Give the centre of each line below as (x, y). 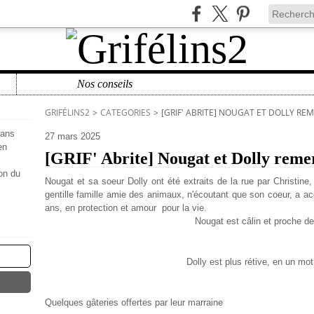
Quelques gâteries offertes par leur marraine (135, 302)
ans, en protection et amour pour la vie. (127, 208)
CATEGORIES (125, 112)
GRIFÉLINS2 (67, 112)
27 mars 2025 (73, 136)
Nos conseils (104, 84)
